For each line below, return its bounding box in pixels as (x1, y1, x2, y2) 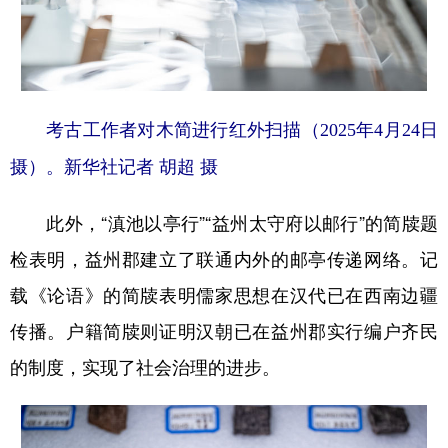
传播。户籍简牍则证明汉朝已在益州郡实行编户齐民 (10, 321, 438, 340)
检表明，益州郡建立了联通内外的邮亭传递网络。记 (10, 249, 438, 268)
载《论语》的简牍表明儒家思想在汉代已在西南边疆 (10, 285, 438, 304)
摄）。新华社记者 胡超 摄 (10, 156, 218, 177)
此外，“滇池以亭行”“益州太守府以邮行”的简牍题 (10, 213, 438, 232)
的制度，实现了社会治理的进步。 (10, 357, 280, 376)
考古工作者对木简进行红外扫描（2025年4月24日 (10, 119, 438, 140)
